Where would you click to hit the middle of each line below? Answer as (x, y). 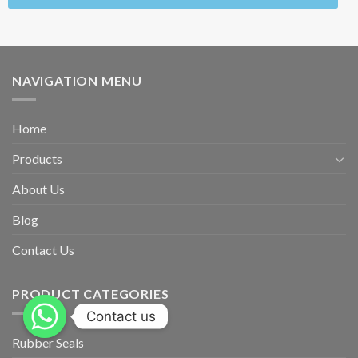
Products (37, 159)
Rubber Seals (48, 342)
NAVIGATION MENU (77, 80)
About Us (38, 189)
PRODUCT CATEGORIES (91, 294)
